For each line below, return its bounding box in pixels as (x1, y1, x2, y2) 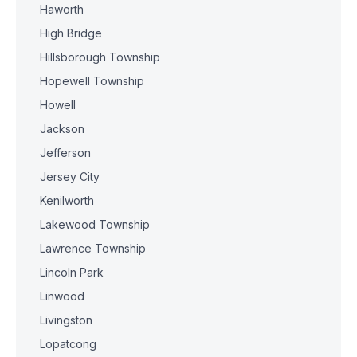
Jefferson (40, 146, 91, 159)
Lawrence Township (40, 241, 146, 255)
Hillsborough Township (40, 50, 160, 64)
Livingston (40, 313, 92, 327)
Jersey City (40, 170, 100, 183)
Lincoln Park (40, 265, 104, 279)
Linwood (40, 289, 84, 303)
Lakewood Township (40, 218, 150, 231)
